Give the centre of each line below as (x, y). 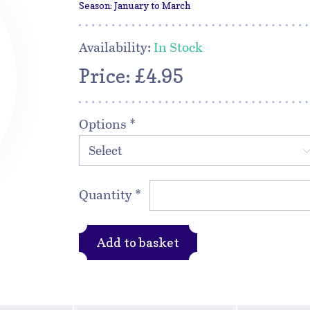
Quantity (107, 194)
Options (104, 124)
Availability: (116, 47)
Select (106, 150)
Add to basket (138, 243)
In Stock (178, 47)
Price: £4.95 (131, 76)
